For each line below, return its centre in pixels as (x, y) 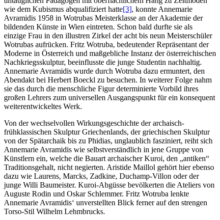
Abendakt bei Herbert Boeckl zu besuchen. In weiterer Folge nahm (108, 80)
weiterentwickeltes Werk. (43, 107)
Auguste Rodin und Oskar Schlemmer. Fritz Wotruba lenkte (96, 194)
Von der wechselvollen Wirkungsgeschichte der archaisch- (94, 123)
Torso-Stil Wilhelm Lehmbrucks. (55, 212)
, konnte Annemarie (162, 9)
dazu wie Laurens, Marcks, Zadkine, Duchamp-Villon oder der (101, 176)
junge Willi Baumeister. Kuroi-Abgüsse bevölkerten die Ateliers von (109, 185)
